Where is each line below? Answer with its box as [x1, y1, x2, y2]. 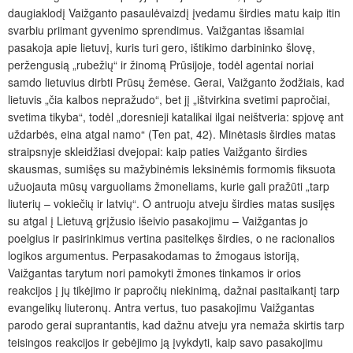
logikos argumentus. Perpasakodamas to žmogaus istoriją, [8, 247, 299, 263]
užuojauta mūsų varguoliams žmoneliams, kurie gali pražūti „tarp [8, 177, 329, 194]
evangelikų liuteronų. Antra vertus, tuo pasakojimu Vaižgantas [8, 299, 314, 315]
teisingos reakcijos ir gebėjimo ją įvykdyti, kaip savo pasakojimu [8, 333, 323, 350]
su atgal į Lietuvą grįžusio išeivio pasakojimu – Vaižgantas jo [8, 212, 308, 229]
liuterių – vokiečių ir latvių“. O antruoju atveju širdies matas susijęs [8, 195, 335, 211]
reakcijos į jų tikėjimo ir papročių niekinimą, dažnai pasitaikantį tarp [8, 281, 340, 298]
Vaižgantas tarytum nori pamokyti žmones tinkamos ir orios [8, 264, 301, 281]
